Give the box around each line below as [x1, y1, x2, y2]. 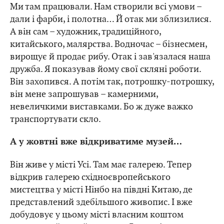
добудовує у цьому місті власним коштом [10, 208, 183, 220]
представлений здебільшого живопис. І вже [10, 195, 192, 207]
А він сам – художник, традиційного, [10, 25, 161, 37]
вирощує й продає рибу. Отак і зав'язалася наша [10, 50, 210, 62]
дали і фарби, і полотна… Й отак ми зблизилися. [10, 12, 211, 24]
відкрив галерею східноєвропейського [10, 170, 170, 182]
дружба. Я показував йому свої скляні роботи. [10, 62, 201, 74]
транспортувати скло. [10, 112, 101, 124]
